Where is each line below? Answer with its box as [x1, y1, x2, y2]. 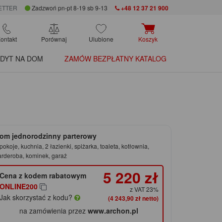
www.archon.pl [88, 206, 139, 216]
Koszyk [138, 35, 158, 44]
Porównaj [41, 35, 67, 44]
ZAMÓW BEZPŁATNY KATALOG [64, 54, 166, 64]
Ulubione [88, 35, 113, 44]
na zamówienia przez [19, 206, 88, 216]
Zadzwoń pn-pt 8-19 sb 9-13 [30, 3, 108, 12]
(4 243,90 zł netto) [108, 194, 159, 203]
